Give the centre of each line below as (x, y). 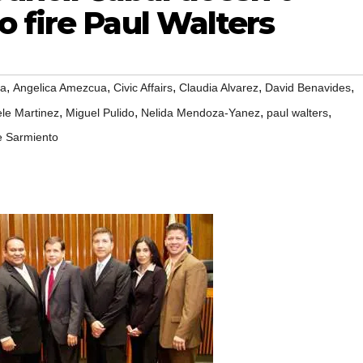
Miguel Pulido (100, 113)
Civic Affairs (143, 88)
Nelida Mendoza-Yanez (201, 113)
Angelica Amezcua (60, 88)
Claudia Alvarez (219, 88)
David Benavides (308, 88)
